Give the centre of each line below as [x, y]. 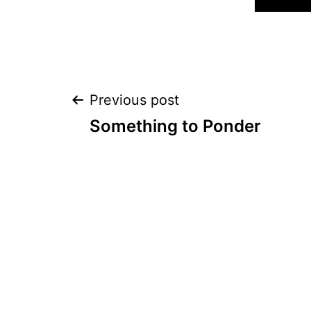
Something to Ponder [175, 126]
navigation [150, 152]
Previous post [134, 100]
